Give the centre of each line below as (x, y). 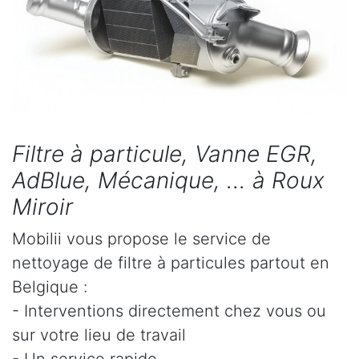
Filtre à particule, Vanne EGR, (165, 153)
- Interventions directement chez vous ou (169, 311)
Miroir (42, 206)
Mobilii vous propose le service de (141, 238)
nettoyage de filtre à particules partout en (171, 262)
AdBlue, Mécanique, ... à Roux (168, 180)
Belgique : (50, 286)
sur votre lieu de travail (99, 335)
